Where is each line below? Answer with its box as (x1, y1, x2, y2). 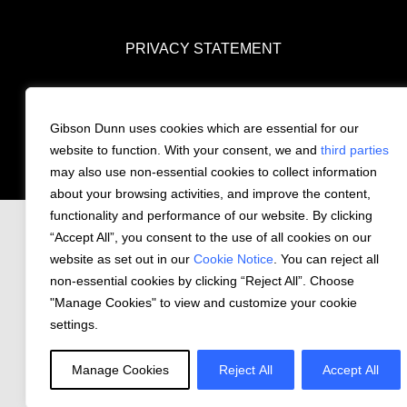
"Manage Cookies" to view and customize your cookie (50, 295, 357, 310)
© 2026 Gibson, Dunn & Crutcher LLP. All (71, 143, 336, 158)
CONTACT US (233, 101, 329, 116)
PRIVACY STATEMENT (125, 41, 282, 56)
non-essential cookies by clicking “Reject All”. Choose (50, 273, 354, 288)
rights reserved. (154, 157, 253, 173)
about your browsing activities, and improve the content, (50, 186, 371, 201)
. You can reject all (273, 252, 379, 266)
